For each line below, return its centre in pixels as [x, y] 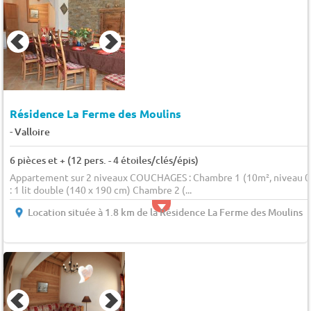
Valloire [32, 132]
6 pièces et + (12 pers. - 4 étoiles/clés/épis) [104, 160]
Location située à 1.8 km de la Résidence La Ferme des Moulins [165, 212]
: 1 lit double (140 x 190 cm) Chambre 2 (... [100, 190]
